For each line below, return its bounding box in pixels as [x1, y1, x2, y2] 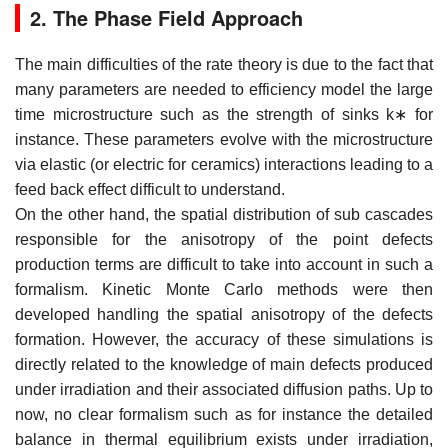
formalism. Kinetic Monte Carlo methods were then [15, 280, 433, 298]
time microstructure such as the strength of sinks [15, 105, 387, 123]
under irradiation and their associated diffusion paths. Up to [15, 380, 433, 398]
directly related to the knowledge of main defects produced [15, 355, 433, 373]
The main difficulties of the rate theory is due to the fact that [15, 55, 433, 73]
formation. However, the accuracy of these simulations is [15, 330, 433, 348]
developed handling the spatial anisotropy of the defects [15, 305, 433, 323]
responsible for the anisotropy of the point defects [15, 230, 433, 248]
